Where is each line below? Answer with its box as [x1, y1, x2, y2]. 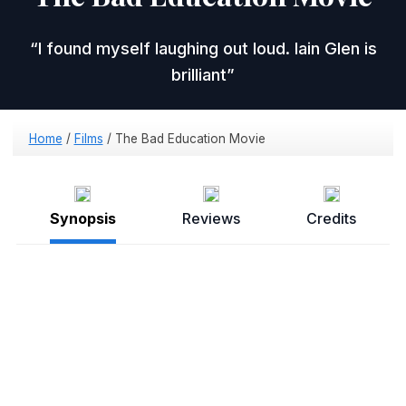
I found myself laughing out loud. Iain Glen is [37, 37, 377, 58]
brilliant [171, 63, 227, 84]
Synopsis [49, 209, 116, 228]
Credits [306, 209, 357, 228]
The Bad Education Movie [114, 130, 266, 146]
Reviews [181, 209, 240, 228]
